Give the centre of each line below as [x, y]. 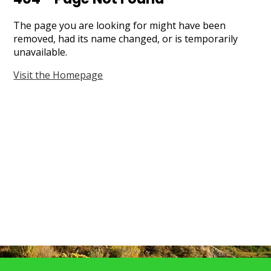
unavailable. [41, 52]
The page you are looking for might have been [120, 25]
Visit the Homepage [58, 75]
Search [24, 12]
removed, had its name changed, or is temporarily [126, 39]
